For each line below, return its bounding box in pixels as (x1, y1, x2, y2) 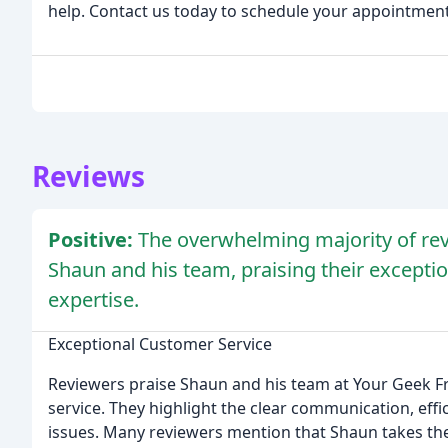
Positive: (48, 226, 138, 254)
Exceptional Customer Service (48, 333, 272, 356)
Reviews (32, 157, 145, 196)
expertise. (48, 286, 139, 314)
